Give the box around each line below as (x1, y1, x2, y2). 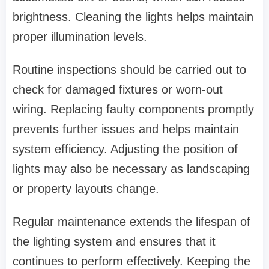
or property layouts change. (13, 182, 159, 196)
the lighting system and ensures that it (13, 235, 216, 249)
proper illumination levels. (13, 30, 147, 44)
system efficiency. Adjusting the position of (13, 142, 238, 156)
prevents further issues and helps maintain (13, 122, 239, 136)
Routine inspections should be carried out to (13, 63, 246, 77)
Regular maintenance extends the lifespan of (13, 215, 250, 229)
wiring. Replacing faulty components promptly (13, 103, 254, 116)
